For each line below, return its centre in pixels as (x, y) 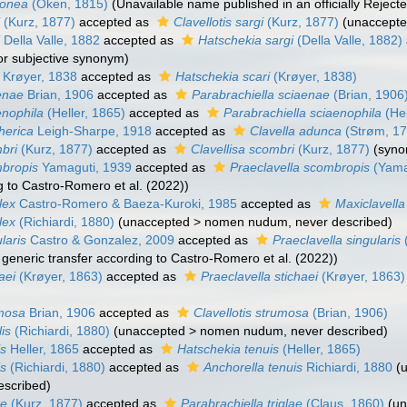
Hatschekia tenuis (228, 349)
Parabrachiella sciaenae (261, 94)
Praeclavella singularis (337, 240)
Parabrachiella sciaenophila (303, 113)
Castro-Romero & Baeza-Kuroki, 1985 (127, 203)
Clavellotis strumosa (252, 313)
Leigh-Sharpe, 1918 (93, 131)
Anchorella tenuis (253, 367)
